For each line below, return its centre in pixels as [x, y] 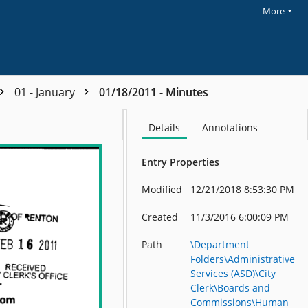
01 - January [46, 92]
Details [165, 128]
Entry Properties [181, 162]
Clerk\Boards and [231, 288]
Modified [162, 189]
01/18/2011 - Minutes [154, 92]
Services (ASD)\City [233, 273]
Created [160, 217]
